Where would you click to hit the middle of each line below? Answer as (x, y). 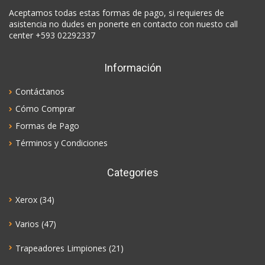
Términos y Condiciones (62, 143)
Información (132, 67)
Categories (132, 172)
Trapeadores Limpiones (61, 248)
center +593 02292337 (52, 35)
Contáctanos (40, 91)
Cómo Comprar (45, 108)
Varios (27, 224)
